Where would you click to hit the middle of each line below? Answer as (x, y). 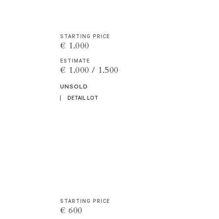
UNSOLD (74, 86)
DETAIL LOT (83, 98)
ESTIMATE (75, 60)
